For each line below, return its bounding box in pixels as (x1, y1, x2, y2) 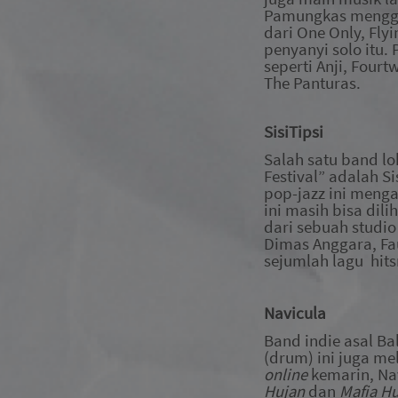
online (264, 363, 311, 385)
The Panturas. (264, 72, 361, 93)
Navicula (264, 303, 326, 324)
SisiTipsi (264, 122, 323, 143)
